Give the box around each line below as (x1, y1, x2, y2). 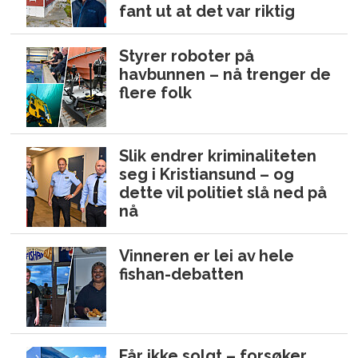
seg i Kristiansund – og (119, 164, 295, 184)
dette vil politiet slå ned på (119, 182, 328, 202)
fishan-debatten (119, 264, 245, 284)
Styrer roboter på (119, 46, 255, 66)
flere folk (119, 82, 193, 102)
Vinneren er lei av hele (119, 245, 295, 265)
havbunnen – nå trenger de (119, 64, 332, 84)
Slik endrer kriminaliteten (119, 145, 317, 165)
